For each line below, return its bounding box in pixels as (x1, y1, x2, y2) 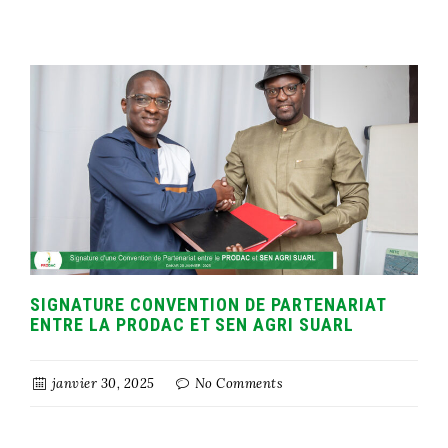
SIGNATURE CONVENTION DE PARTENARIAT (30, 294, 386, 316)
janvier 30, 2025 (48, 375, 155, 393)
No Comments (191, 375, 284, 393)
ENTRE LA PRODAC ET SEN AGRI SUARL (30, 314, 354, 336)
